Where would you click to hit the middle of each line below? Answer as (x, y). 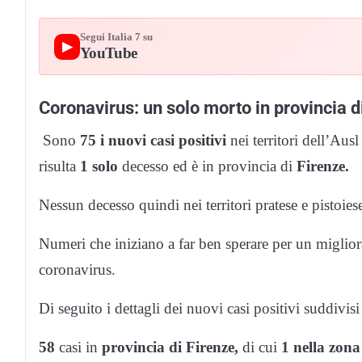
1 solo (101, 166)
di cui (260, 347)
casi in (78, 347)
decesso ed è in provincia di (207, 166)
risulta (59, 166)
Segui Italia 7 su (116, 38)
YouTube (108, 53)
